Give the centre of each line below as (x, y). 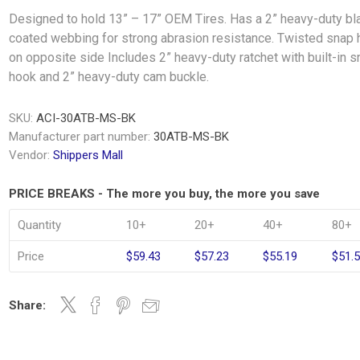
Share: (28, 305)
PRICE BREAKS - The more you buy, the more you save (165, 194)
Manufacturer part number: (80, 137)
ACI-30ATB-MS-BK (86, 118)
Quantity (40, 225)
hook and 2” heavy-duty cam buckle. (109, 77)
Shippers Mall (88, 155)
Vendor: (30, 155)
